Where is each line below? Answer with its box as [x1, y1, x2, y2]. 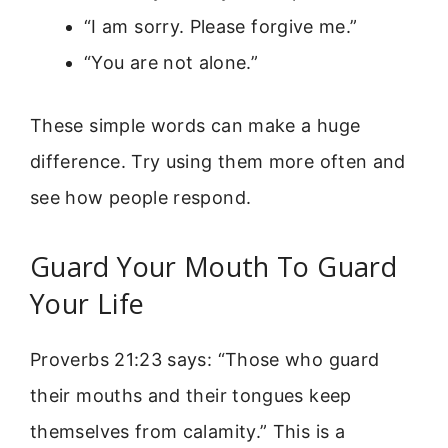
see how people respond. [30, 186, 252, 208]
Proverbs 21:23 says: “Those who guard [30, 349, 380, 371]
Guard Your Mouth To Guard [30, 248, 397, 286]
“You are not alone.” [84, 51, 259, 73]
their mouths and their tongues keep [30, 385, 352, 407]
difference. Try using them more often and [30, 150, 406, 172]
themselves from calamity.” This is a [30, 421, 345, 443]
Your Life [30, 285, 145, 323]
